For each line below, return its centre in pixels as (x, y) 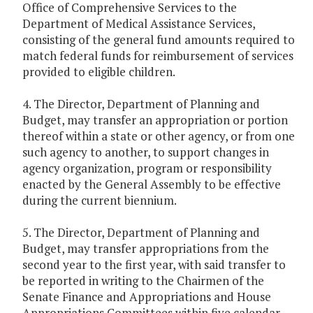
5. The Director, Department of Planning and (141, 233)
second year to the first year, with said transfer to (154, 265)
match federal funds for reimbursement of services (158, 56)
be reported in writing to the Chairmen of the (143, 281)
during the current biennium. (100, 201)
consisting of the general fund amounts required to (159, 40)
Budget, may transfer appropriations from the (146, 249)
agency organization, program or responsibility (147, 168)
